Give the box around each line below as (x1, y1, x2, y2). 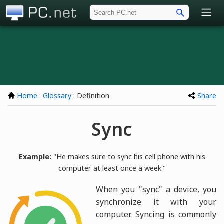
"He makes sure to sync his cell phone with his (51, 151, 205, 161)
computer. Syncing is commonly (96, 208, 216, 220)
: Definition (71, 91, 109, 101)
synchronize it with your (96, 196, 216, 207)
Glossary (43, 91, 71, 101)
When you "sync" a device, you (96, 183, 216, 195)
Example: (18, 151, 51, 161)
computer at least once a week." (58, 163, 166, 173)
